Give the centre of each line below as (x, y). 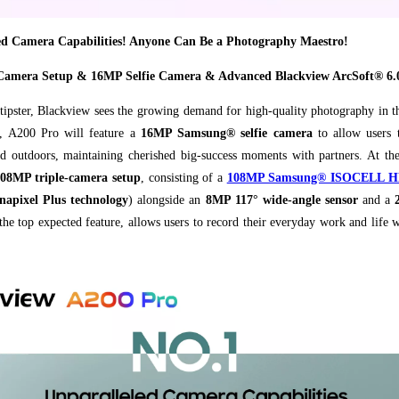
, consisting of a (184, 178)
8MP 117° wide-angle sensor (281, 200)
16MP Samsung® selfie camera (226, 134)
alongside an (169, 200)
